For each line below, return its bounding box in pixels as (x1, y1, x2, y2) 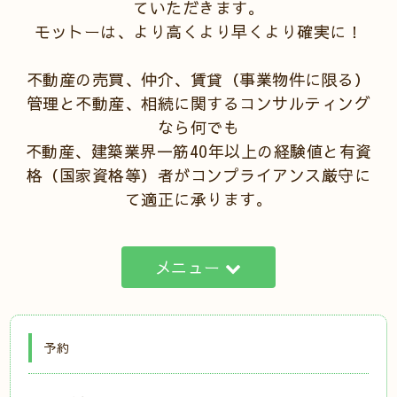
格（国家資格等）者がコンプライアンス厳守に (26, 164, 371, 186)
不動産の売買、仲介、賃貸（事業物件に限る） (26, 68, 371, 90)
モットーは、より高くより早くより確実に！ (35, 20, 362, 43)
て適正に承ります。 (124, 188, 273, 210)
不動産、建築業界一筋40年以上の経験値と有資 (25, 140, 372, 162)
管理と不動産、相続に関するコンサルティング (26, 92, 371, 114)
